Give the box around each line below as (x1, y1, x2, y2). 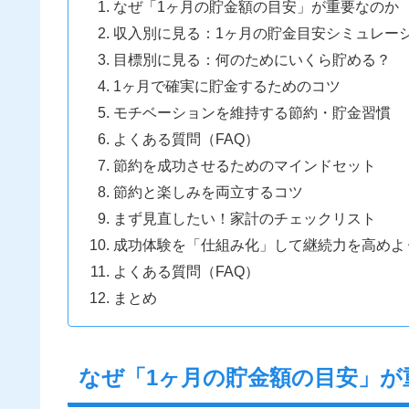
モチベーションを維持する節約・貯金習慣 (112, 103, 391, 121)
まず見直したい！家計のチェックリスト (112, 209, 376, 226)
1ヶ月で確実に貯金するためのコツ (112, 77, 341, 94)
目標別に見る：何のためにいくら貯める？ (112, 50, 391, 68)
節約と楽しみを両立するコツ (112, 183, 303, 200)
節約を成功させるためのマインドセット (112, 156, 376, 173)
